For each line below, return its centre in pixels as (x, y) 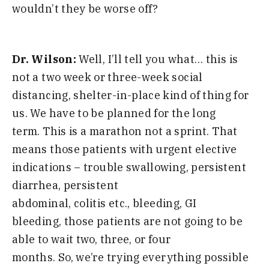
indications (42, 168)
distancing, (43, 95)
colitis (91, 204)
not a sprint (176, 131)
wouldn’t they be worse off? (85, 8)
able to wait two (53, 240)
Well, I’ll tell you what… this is (159, 59)
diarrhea (35, 186)
